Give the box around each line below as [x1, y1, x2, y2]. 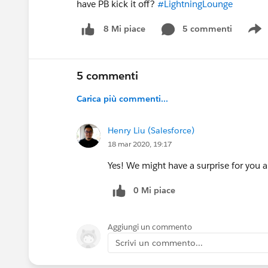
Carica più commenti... [77, 93, 168, 104]
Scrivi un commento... [115, 237, 203, 248]
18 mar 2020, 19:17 [108, 138, 172, 149]
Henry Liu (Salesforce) [108, 124, 194, 136]
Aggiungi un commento [108, 221, 192, 232]
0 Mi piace [133, 184, 175, 196]
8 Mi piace [103, 23, 145, 35]
